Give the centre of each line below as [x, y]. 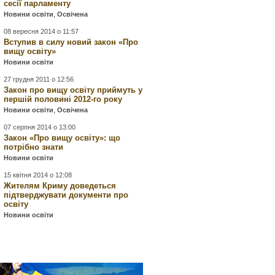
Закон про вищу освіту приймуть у [73, 90]
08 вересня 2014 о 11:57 [41, 31]
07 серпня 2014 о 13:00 [40, 127]
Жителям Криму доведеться [60, 186]
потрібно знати [34, 147]
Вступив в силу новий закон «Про [71, 42]
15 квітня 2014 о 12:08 [38, 175]
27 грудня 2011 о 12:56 [39, 79]
